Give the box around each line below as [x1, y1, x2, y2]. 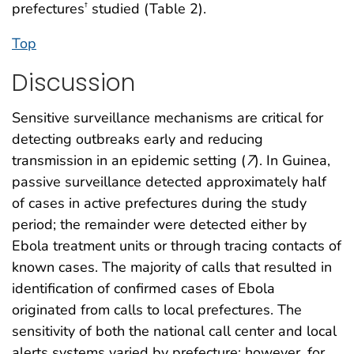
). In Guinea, [254, 151, 330, 171]
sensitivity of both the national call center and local [12, 322, 337, 341]
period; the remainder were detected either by [12, 215, 307, 235]
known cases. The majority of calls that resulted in [12, 258, 332, 277]
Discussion [12, 66, 135, 99]
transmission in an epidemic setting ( [12, 151, 246, 171]
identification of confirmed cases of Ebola [12, 279, 275, 299]
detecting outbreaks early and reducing [12, 130, 263, 149]
